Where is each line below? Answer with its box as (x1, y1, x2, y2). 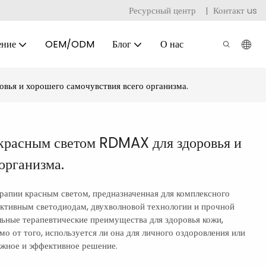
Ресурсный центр (129, 4, 198, 17)
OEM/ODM (45, 37, 94, 51)
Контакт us (213, 4, 257, 17)
